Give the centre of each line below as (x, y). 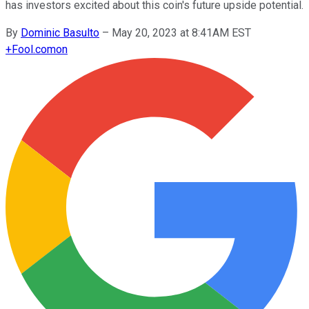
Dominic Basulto (60, 32)
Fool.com (34, 49)
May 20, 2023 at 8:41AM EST (181, 32)
